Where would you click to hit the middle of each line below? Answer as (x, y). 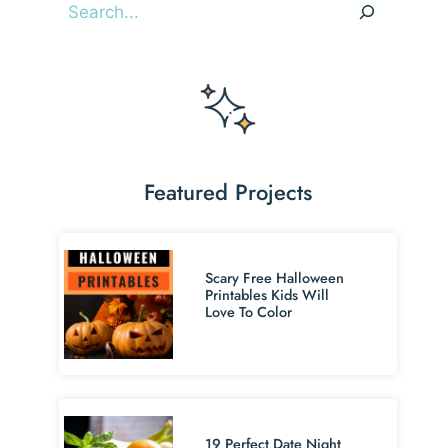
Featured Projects (228, 192)
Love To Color (249, 312)
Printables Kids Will (267, 295)
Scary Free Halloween (275, 278)
